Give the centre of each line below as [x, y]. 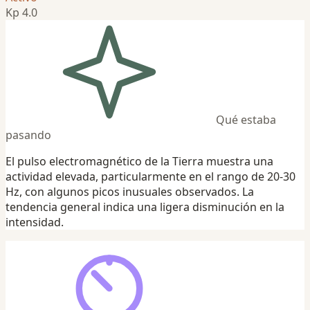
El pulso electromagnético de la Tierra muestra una [139, 161]
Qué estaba [246, 119]
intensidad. [35, 222]
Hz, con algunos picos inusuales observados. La [130, 191]
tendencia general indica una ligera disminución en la [145, 207]
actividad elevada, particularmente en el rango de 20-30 [151, 176]
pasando [28, 135]
